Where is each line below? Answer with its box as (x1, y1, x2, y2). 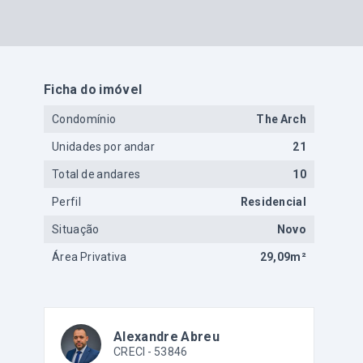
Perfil (52, 195, 81, 208)
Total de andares (52, 168, 141, 181)
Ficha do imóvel (44, 82, 143, 97)
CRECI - (113, 345, 155, 358)
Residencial (240, 195, 306, 208)
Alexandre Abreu (113, 329, 220, 344)
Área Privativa (52, 250, 127, 263)
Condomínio (52, 113, 117, 126)
